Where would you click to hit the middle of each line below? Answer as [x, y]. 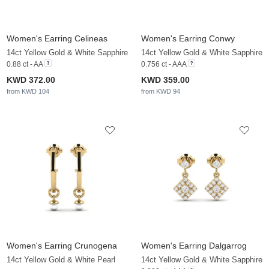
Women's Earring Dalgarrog [194, 246]
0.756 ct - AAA [164, 65]
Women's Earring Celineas [57, 39]
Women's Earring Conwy [188, 39]
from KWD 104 [28, 92]
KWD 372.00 [31, 80]
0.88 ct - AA [25, 65]
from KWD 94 [161, 92]
